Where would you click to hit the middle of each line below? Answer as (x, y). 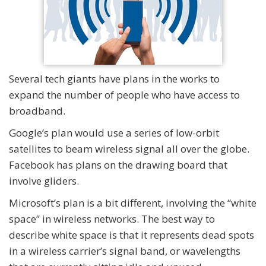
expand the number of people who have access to (124, 95)
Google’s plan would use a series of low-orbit (114, 133)
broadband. (37, 111)
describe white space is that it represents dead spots (132, 235)
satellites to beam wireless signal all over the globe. (129, 149)
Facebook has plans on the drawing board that (118, 165)
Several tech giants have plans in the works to (114, 79)
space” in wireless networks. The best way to (112, 219)
